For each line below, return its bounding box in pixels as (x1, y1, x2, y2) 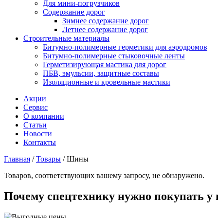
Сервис (23, 103, 48, 111)
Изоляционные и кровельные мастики (43, 77, 170, 86)
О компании (23, 111, 64, 120)
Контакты (23, 138, 56, 146)
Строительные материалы (23, 34, 109, 42)
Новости (23, 129, 52, 138)
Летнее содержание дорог (62, 25, 148, 34)
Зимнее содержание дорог (62, 16, 149, 25)
